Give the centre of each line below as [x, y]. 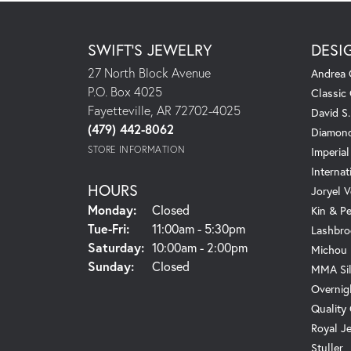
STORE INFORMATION [137, 149]
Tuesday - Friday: [177, 227]
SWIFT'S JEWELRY [150, 49]
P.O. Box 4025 [125, 91]
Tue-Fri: [109, 228]
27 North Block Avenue [149, 72]
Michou [329, 249]
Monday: [112, 209]
